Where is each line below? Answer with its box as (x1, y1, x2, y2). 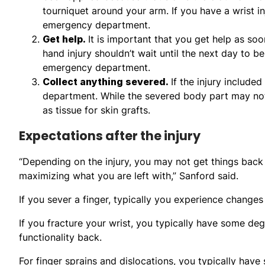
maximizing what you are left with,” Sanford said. (19, 169, 238, 182)
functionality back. (19, 231, 102, 243)
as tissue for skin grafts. (43, 104, 150, 116)
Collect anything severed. (43, 75, 171, 88)
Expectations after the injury (19, 127, 201, 144)
